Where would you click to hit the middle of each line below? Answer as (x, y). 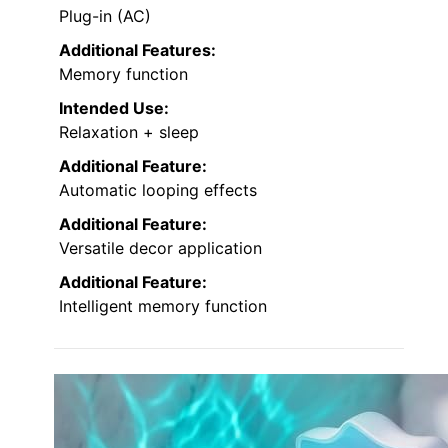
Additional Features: (137, 49)
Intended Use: (114, 107)
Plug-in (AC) (105, 15)
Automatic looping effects (158, 189)
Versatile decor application (160, 247)
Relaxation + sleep (129, 131)
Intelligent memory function (163, 305)
